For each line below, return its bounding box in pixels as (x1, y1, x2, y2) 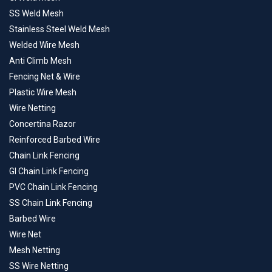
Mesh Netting (9, 245, 60, 256)
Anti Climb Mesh (9, 56, 72, 66)
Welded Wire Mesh (9, 40, 80, 50)
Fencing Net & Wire (9, 72, 80, 82)
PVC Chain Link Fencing (9, 182, 98, 192)
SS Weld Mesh (9, 8, 64, 19)
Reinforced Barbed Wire (9, 135, 100, 145)
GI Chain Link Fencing (9, 166, 89, 177)
